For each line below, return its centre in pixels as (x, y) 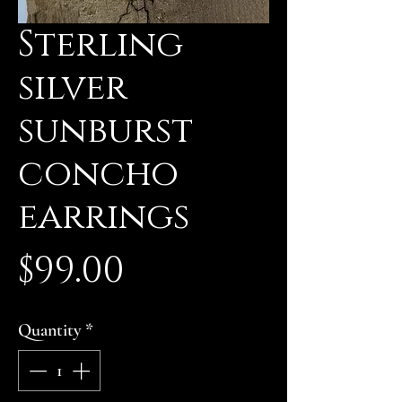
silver (73, 88)
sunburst (105, 131)
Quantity (50, 330)
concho (98, 174)
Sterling (100, 45)
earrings (104, 217)
